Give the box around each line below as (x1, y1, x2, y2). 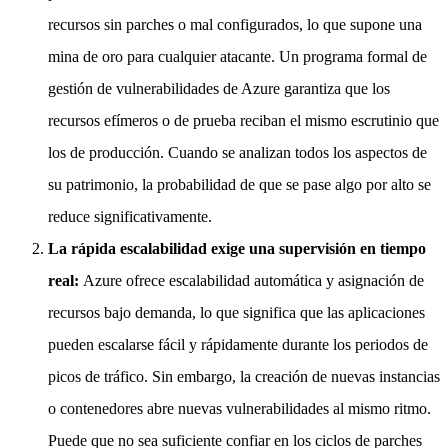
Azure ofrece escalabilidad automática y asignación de (83, 272, 424, 290)
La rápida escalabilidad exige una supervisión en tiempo (48, 240, 426, 258)
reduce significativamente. (48, 208, 212, 226)
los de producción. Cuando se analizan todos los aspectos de (48, 144, 427, 162)
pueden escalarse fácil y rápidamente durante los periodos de (48, 336, 428, 354)
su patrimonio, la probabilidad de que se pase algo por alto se (48, 176, 431, 194)
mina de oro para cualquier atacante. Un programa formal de (48, 48, 427, 66)
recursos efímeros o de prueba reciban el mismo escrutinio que (48, 112, 439, 130)
